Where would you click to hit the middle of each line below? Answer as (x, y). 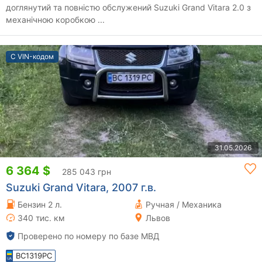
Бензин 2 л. (40, 204)
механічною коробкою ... (55, 19)
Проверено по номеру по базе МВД (89, 236)
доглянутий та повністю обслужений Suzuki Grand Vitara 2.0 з (128, 7)
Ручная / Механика (184, 204)
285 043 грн (87, 171)
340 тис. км (41, 218)
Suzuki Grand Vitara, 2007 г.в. (81, 187)
